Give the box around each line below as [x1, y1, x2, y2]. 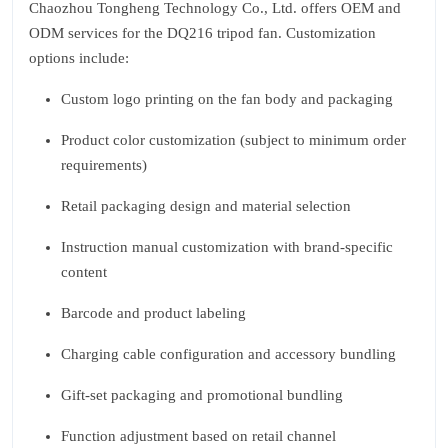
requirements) [61, 157, 147, 173]
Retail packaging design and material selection [61, 198, 351, 214]
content [61, 264, 107, 280]
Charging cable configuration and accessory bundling [61, 346, 396, 362]
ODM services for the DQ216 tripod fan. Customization [29, 25, 376, 41]
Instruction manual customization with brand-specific [61, 239, 393, 255]
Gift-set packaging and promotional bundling [61, 387, 343, 403]
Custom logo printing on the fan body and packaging [61, 91, 393, 107]
